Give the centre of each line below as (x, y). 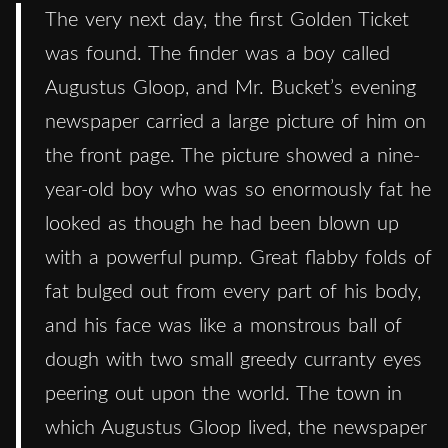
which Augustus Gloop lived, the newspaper (236, 427)
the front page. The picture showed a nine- (232, 155)
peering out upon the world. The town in (223, 393)
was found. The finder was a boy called (217, 53)
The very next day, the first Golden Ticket (227, 19)
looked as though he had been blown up (222, 223)
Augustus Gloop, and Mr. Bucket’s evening (230, 87)
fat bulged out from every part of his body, (233, 291)
